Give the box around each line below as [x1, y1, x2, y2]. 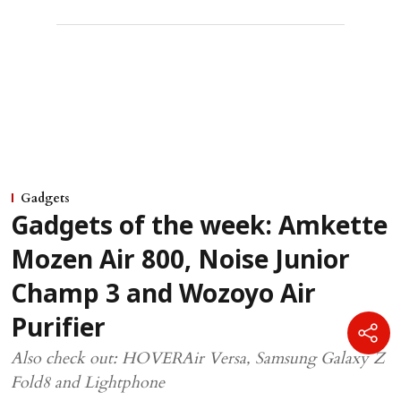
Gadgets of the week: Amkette [11, 213, 388, 244]
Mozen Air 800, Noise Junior [11, 247, 350, 278]
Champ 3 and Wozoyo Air [11, 281, 316, 312]
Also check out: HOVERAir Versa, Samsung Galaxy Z [11, 347, 385, 371]
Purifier [11, 315, 106, 346]
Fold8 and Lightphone [11, 371, 165, 395]
